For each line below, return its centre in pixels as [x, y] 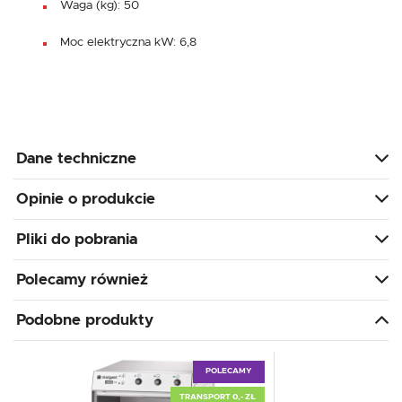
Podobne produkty [85, 319]
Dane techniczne [76, 158]
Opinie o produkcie [86, 198]
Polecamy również [82, 279]
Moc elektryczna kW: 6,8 [128, 42]
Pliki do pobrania [77, 239]
